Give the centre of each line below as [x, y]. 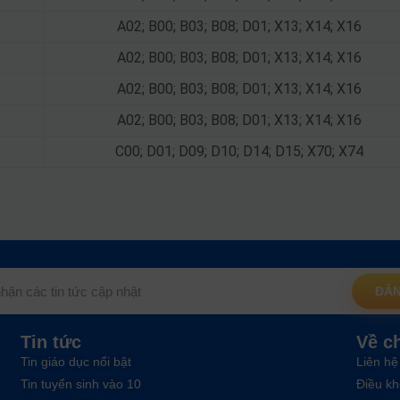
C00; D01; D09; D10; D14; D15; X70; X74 [239, 151]
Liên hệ [377, 362]
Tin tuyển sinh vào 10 [80, 384]
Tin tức [50, 342]
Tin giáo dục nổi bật [75, 362]
